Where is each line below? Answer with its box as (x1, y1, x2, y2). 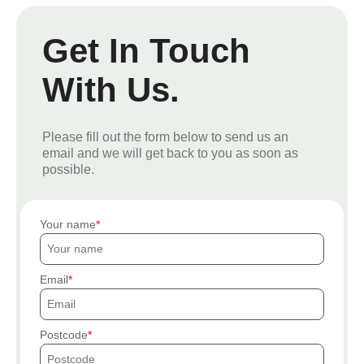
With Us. (42, 70, 180, 109)
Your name (40, 217, 96, 231)
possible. (42, 162, 94, 176)
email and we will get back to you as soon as (42, 145, 298, 160)
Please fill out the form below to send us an (42, 129, 288, 144)
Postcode (40, 327, 88, 341)
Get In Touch (42, 31, 250, 70)
